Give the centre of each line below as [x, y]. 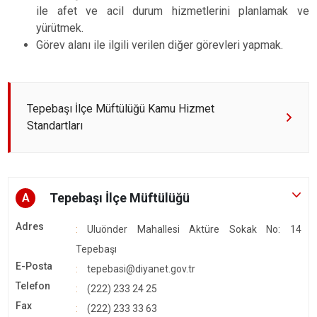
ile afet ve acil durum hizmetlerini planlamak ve [173, 11]
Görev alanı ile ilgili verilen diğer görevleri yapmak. [160, 45]
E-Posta [34, 266]
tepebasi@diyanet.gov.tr [141, 269]
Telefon [33, 286]
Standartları [55, 126]
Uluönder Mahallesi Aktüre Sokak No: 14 [194, 229]
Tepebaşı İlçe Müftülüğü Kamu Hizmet [121, 109]
